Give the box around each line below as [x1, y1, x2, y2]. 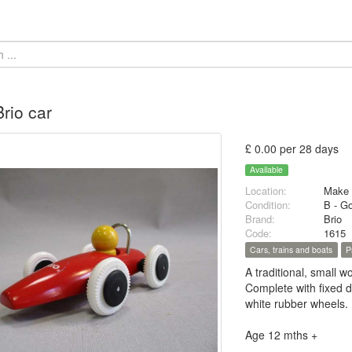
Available [250, 163, 284, 176]
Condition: [245, 197, 291, 213]
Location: [245, 183, 288, 199]
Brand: [245, 211, 276, 227]
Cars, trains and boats [250, 244, 333, 256]
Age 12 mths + [245, 327, 318, 343]
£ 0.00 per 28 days [245, 141, 339, 156]
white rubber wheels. [245, 295, 349, 312]
